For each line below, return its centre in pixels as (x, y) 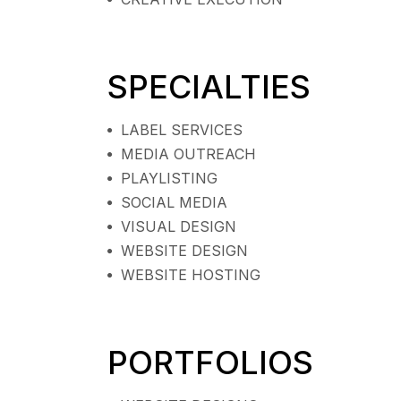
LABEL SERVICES (181, 129)
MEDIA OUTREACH (188, 154)
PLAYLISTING (169, 178)
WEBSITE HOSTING (190, 274)
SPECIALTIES (209, 86)
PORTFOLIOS (210, 362)
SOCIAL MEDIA (174, 202)
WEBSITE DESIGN (184, 250)
